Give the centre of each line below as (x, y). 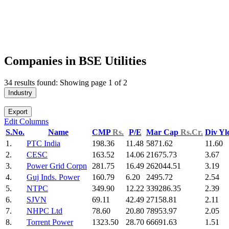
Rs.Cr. (192, 132)
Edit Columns (26, 122)
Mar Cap (163, 132)
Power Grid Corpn (57, 166)
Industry (20, 93)
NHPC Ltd (44, 211)
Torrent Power (50, 222)
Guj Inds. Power (53, 177)
